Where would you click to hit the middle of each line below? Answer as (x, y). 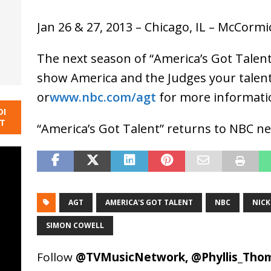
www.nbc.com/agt (103, 97)
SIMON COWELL (75, 226)
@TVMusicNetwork (130, 257)
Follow (56, 257)
